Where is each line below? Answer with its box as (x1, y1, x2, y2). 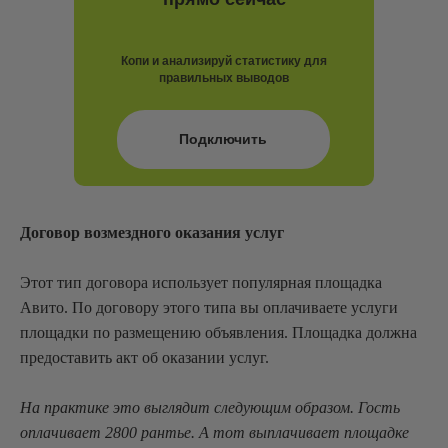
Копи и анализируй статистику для (121, 53, 327, 68)
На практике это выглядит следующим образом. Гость (20, 398, 400, 416)
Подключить (179, 131, 267, 148)
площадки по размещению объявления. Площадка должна (20, 323, 417, 341)
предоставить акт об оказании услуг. (20, 348, 269, 366)
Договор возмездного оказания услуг (20, 223, 284, 241)
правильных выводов (159, 70, 289, 85)
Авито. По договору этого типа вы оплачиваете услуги (20, 298, 398, 316)
